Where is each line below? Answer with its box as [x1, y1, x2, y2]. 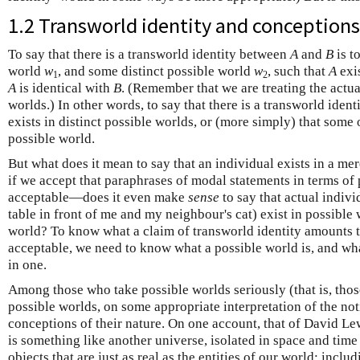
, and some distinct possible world [58, 63, 254, 79]
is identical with [16, 80, 113, 96]
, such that [268, 63, 329, 79]
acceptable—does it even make [8, 190, 188, 205]
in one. [8, 257, 47, 272]
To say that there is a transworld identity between [8, 47, 290, 62]
